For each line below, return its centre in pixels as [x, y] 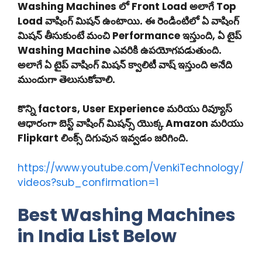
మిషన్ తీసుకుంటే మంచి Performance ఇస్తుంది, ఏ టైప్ [130, 35]
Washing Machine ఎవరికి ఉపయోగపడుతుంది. [120, 50]
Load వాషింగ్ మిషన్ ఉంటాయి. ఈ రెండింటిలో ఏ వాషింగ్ [128, 21]
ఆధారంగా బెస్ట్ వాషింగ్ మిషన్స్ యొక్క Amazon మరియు [130, 123]
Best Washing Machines [127, 215]
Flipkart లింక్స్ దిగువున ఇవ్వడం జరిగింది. [103, 138]
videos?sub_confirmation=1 [88, 182]
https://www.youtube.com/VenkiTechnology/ [131, 168]
